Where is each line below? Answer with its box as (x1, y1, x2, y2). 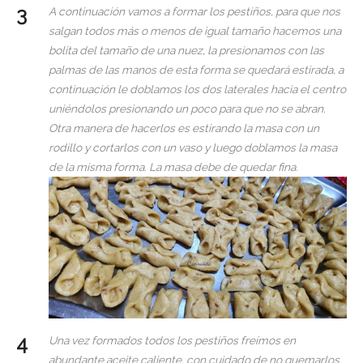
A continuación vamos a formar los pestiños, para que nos (49, 5, 340, 19)
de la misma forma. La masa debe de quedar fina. (49, 160, 298, 174)
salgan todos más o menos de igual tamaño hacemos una (49, 24, 341, 38)
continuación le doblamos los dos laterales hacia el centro (49, 83, 346, 96)
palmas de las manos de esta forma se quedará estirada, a (49, 63, 344, 77)
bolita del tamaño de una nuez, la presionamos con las (49, 44, 324, 58)
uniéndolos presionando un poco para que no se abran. (49, 102, 326, 116)
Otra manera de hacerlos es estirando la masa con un (49, 122, 319, 135)
